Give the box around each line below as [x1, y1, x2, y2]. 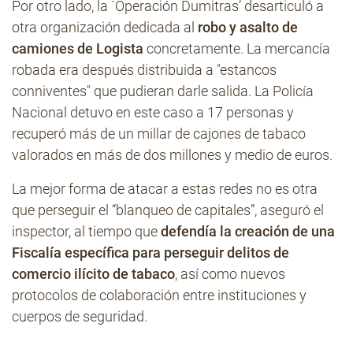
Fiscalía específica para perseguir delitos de [12, 244, 289, 261]
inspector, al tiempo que [12, 223, 161, 240]
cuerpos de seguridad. [12, 308, 147, 325]
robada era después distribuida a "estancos [12, 61, 277, 78]
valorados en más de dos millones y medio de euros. [12, 147, 333, 163]
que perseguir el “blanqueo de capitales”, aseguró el [12, 202, 324, 218]
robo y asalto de [198, 19, 298, 35]
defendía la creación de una [161, 223, 335, 240]
